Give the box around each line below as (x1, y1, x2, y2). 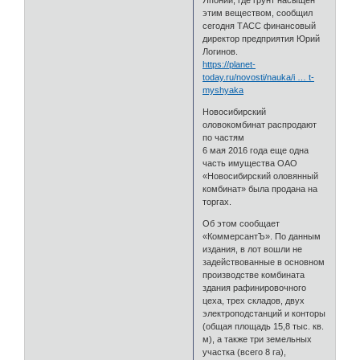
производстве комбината (202, 269, 305, 280)
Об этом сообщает (202, 218, 280, 228)
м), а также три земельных (202, 333, 313, 344)
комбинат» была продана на (202, 183, 318, 194)
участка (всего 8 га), (202, 346, 287, 357)
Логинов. (202, 46, 239, 56)
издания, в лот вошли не (202, 243, 303, 254)
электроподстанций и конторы (202, 308, 326, 318)
